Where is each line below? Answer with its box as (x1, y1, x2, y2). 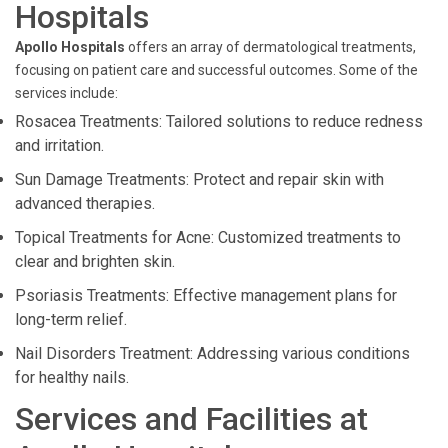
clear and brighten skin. (15, 252, 175, 271)
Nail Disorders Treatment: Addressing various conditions (15, 344, 410, 363)
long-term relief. (15, 310, 127, 329)
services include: (15, 85, 118, 101)
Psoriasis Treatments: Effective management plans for (15, 286, 397, 305)
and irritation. (15, 136, 104, 155)
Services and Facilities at (15, 400, 368, 438)
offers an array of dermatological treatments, (125, 39, 416, 55)
